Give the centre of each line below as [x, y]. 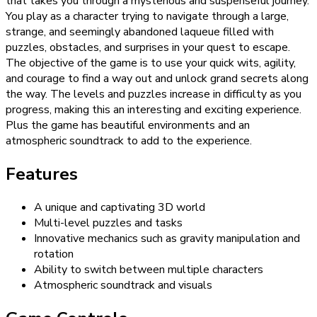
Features [42, 174]
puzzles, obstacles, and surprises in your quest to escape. [148, 48]
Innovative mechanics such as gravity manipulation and [167, 238]
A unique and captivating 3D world [120, 207]
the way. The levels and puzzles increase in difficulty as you [154, 94]
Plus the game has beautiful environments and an [128, 126]
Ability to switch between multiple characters [149, 269]
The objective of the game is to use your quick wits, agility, [151, 63]
